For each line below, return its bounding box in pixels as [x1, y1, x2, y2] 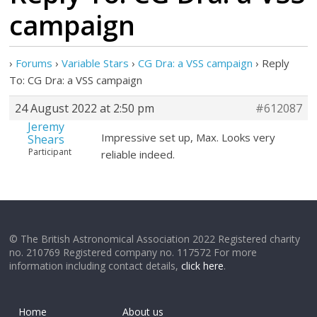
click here [181, 259, 224, 272]
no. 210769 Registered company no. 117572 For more [9, 246, 258, 259]
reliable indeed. [101, 147, 175, 161]
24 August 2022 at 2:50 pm [15, 100, 155, 116]
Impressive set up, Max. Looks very [101, 130, 276, 144]
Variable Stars [62, 56, 129, 70]
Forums [16, 56, 53, 70]
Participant [28, 146, 72, 158]
